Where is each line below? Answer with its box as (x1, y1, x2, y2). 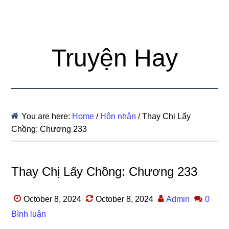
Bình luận (11, 210, 47, 218)
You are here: (21, 112, 73, 121)
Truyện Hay (51, 44, 178, 72)
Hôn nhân (100, 112, 136, 121)
